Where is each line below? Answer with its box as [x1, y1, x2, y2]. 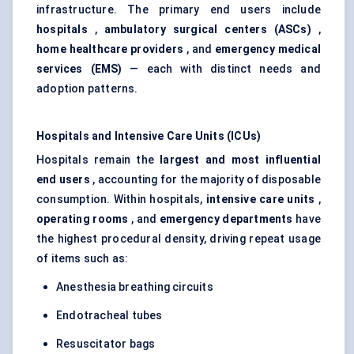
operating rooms [36, 213, 129, 226]
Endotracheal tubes [56, 309, 163, 322]
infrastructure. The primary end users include [36, 3, 321, 17]
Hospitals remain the [36, 153, 160, 167]
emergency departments [160, 213, 293, 226]
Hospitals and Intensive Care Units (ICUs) [36, 130, 262, 143]
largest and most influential [160, 153, 321, 167]
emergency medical [215, 43, 321, 56]
